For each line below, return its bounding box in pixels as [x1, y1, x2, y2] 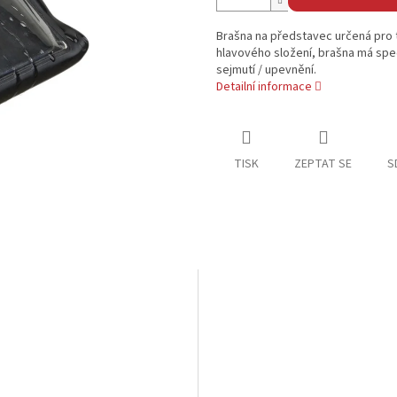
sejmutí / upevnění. [216, 61, 316, 80]
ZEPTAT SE [294, 155, 352, 174]
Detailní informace [216, 78, 312, 97]
